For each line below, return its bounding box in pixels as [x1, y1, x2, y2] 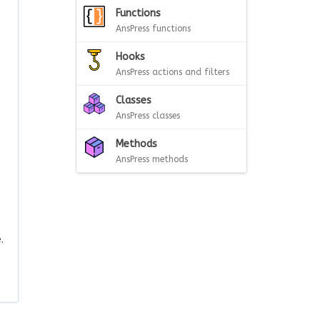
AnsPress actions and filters [116, 67, 229, 77]
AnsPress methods [116, 154, 188, 164]
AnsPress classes [116, 111, 180, 121]
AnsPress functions [116, 24, 191, 34]
